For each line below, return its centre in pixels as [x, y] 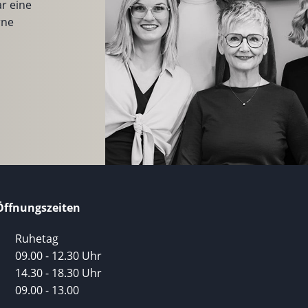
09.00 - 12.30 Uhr [59, 255]
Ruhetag [37, 238]
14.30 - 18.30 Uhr [59, 273]
